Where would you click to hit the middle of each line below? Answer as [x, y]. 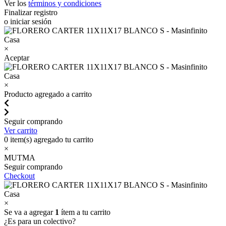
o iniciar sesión [28, 21]
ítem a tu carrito [85, 212]
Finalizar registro [31, 12]
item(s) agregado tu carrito [51, 139]
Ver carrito [21, 130]
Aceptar [17, 58]
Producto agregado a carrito [48, 94]
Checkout [19, 176]
